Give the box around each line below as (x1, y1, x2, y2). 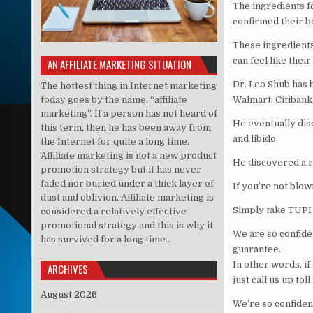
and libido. (232, 133, 278, 145)
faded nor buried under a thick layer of (40, 177, 214, 189)
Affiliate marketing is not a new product (40, 150, 217, 161)
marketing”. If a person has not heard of (40, 108, 217, 119)
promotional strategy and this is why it (40, 219, 213, 231)
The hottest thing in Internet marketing (40, 80, 217, 91)
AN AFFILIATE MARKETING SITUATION (47, 56, 191, 72)
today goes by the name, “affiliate (40, 94, 187, 105)
